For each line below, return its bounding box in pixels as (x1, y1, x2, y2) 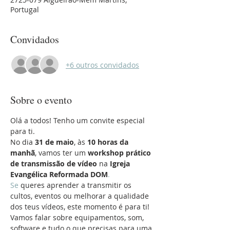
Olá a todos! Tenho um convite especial (10, 116, 147, 125)
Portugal (10, 5, 39, 14)
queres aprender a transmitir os (18, 180, 133, 190)
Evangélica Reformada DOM (10, 169, 108, 179)
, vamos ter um (35, 148, 88, 158)
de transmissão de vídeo (10, 159, 97, 168)
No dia (10, 137, 35, 147)
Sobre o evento (10, 93, 72, 107)
